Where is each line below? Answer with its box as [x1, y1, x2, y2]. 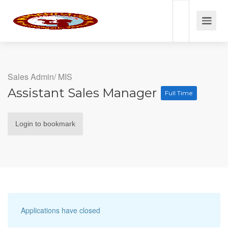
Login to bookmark [15, 120, 75, 128]
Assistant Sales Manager [8, 85, 160, 100]
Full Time [165, 89, 193, 97]
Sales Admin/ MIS [8, 71, 72, 82]
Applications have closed [21, 205, 100, 215]
